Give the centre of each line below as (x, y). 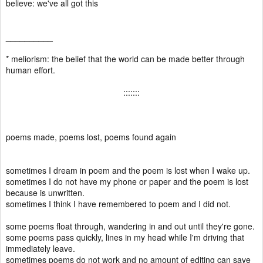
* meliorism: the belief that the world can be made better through (125, 59)
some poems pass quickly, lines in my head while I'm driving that (125, 237)
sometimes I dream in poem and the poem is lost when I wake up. (129, 170)
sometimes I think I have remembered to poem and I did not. (119, 204)
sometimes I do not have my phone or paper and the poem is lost (127, 181)
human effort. (32, 70)
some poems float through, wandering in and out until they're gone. (131, 226)
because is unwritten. (46, 193)
